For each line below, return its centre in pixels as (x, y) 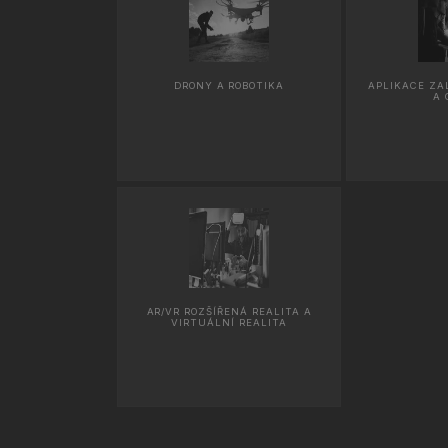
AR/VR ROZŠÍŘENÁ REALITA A (229, 311)
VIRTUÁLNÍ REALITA (229, 322)
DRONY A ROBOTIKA (229, 85)
